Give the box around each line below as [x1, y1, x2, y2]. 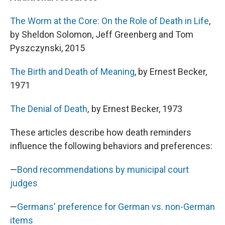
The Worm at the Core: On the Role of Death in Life [10, 16, 209, 26]
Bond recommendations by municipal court [17, 164, 189, 175]
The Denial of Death [10, 103, 87, 114]
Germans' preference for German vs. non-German [17, 201, 215, 212]
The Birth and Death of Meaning [10, 66, 135, 77]
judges [10, 178, 38, 188]
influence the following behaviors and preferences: [10, 141, 212, 151]
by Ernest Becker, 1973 [91, 103, 182, 114]
